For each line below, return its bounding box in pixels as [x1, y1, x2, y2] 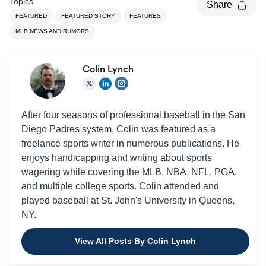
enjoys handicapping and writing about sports [21, 152, 212, 163]
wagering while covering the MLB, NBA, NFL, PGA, [21, 166, 237, 177]
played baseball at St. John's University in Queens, [21, 195, 235, 205]
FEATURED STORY [61, 12, 115, 19]
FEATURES [129, 12, 161, 19]
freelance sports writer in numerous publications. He [21, 138, 239, 148]
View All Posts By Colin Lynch [75, 236, 196, 246]
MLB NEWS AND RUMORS [15, 27, 89, 34]
